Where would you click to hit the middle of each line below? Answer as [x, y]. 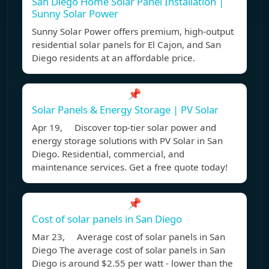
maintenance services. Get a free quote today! [130, 167]
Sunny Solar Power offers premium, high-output [133, 32]
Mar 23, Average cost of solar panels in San [128, 237]
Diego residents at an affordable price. [113, 58]
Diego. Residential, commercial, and [108, 154]
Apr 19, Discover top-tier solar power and [124, 128]
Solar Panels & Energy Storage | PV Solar [125, 110]
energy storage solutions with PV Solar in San [127, 141]
